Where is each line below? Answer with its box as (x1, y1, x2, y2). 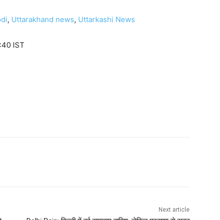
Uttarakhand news (11, 15, 74, 25)
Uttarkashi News (78, 15, 135, 25)
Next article (158, 206, 190, 214)
